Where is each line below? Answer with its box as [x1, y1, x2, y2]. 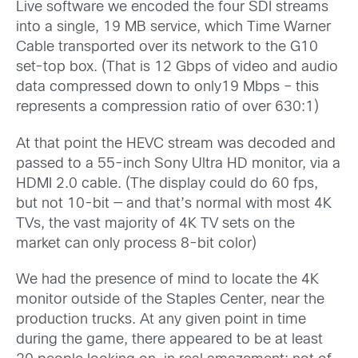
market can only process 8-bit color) [16, 237, 257, 251]
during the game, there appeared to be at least [16, 332, 323, 347]
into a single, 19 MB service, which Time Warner [16, 21, 331, 35]
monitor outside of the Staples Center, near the [16, 292, 324, 307]
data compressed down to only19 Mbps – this [16, 81, 319, 95]
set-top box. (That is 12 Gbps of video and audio [16, 61, 338, 75]
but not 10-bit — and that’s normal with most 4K [16, 197, 332, 211]
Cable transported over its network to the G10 [16, 41, 318, 55]
